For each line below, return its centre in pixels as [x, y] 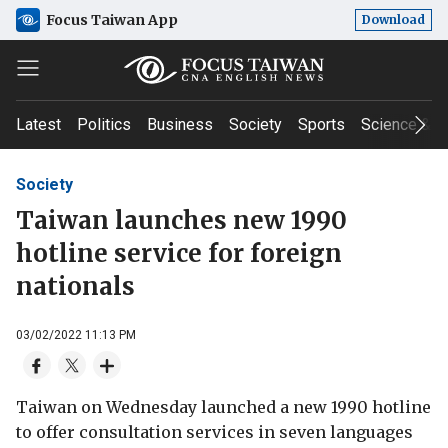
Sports [321, 124]
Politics [104, 124]
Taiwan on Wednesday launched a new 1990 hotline [223, 406]
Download [393, 19]
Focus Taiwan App [112, 19]
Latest [38, 124]
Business [180, 124]
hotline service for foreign [179, 253]
